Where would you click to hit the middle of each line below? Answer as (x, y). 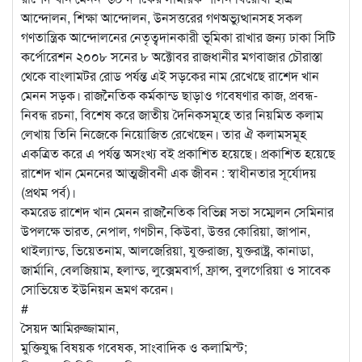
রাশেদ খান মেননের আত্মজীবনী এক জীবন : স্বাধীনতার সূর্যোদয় (169, 172)
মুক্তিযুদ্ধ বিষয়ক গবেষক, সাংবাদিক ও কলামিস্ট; (134, 347)
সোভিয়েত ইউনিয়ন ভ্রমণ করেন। (97, 288)
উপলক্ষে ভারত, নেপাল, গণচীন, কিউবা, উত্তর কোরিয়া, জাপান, (166, 230)
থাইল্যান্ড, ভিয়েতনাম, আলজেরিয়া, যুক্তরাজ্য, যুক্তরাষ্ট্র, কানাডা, (167, 250)
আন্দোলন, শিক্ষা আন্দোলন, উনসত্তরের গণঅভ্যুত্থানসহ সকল (162, 17)
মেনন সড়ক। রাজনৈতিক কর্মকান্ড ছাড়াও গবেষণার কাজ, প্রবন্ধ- (169, 95)
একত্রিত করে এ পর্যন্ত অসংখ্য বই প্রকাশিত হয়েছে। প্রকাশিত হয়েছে (178, 153)
